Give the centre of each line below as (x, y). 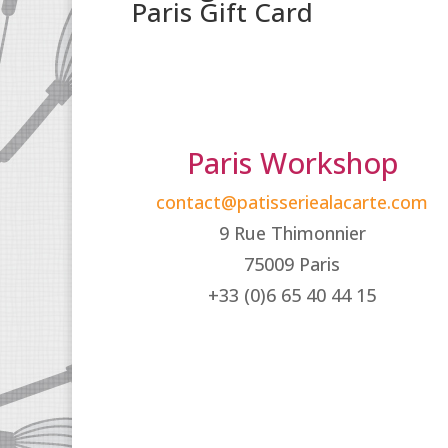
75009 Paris (292, 264)
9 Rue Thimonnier (292, 233)
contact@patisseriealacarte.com (292, 202)
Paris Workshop (292, 163)
